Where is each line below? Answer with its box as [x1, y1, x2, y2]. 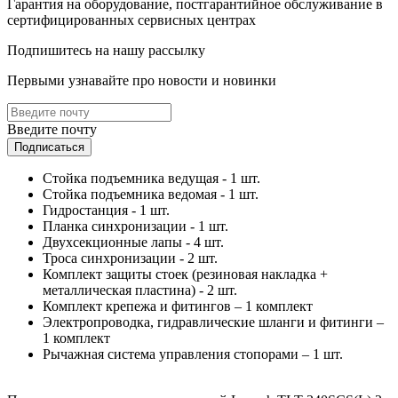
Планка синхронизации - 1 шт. [43, 219, 228, 235]
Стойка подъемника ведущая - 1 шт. [43, 171, 260, 187]
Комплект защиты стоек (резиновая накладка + [43, 267, 328, 283]
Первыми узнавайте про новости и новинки [7, 73, 276, 89]
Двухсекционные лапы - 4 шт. [43, 235, 224, 251]
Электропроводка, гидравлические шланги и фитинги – [43, 314, 384, 330]
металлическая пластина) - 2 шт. [43, 283, 237, 298]
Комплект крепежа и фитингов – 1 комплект [43, 298, 313, 314]
